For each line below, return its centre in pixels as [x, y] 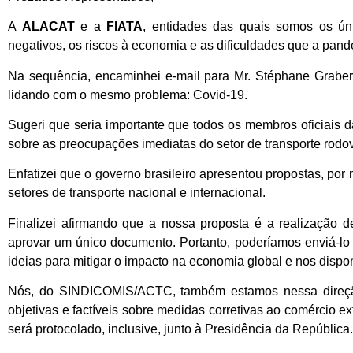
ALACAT [51, 27]
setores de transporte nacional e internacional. [137, 193]
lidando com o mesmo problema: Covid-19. [128, 95]
